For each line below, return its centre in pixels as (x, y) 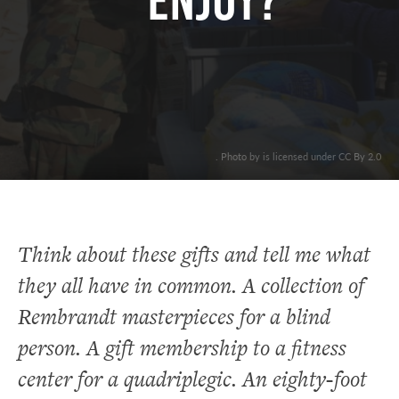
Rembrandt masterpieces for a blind (174, 316)
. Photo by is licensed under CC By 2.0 (298, 156)
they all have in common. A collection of (191, 285)
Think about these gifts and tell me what (194, 254)
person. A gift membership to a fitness (182, 347)
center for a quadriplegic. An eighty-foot (192, 379)
